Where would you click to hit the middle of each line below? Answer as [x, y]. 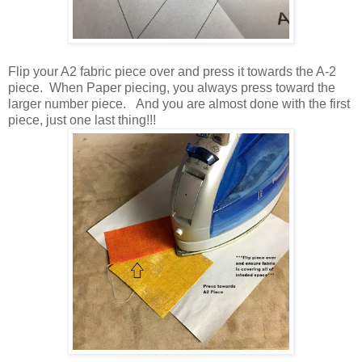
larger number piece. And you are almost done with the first [179, 103]
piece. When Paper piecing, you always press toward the [172, 87]
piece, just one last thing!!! [87, 120]
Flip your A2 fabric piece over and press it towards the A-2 [172, 71]
